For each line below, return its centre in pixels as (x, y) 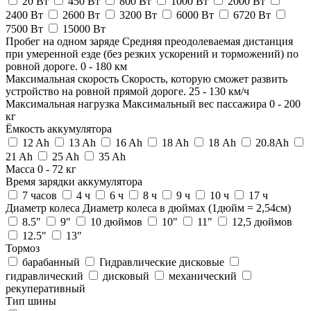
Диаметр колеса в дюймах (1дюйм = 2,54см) (187, 208)
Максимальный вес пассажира (194, 103)
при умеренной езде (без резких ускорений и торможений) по (152, 53)
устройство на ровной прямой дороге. (96, 91)
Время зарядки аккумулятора (74, 181)
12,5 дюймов (261, 221)
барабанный (51, 262)
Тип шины (31, 301)
